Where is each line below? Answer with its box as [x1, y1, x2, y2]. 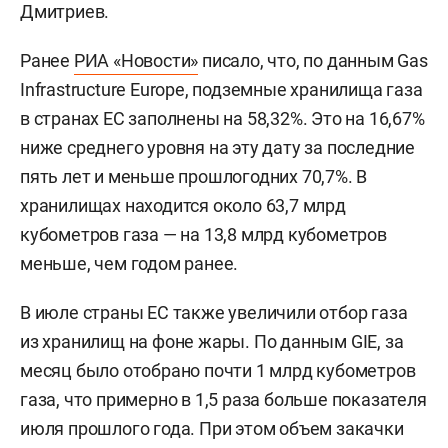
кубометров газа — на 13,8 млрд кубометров [20, 223, 387, 245]
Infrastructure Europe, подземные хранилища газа [20, 78, 423, 100]
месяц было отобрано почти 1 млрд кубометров [20, 359, 416, 381]
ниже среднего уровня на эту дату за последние [20, 136, 415, 158]
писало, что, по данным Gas [198, 49, 428, 71]
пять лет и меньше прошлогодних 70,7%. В [20, 165, 368, 187]
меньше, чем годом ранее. [20, 252, 239, 274]
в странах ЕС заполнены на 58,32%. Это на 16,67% [20, 107, 425, 129]
